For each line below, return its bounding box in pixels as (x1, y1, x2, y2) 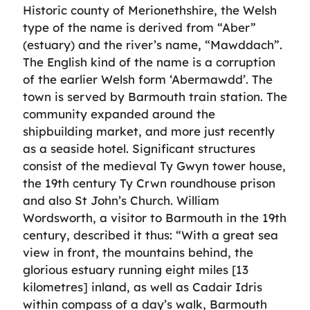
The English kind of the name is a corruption (23, 55, 275, 69)
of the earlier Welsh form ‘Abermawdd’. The (23, 72, 273, 86)
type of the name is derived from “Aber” (23, 20, 256, 35)
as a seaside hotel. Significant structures (23, 141, 255, 156)
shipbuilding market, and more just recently (23, 124, 275, 138)
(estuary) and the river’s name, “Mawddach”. (23, 37, 282, 52)
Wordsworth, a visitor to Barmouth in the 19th (23, 210, 286, 225)
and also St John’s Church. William (23, 193, 219, 208)
